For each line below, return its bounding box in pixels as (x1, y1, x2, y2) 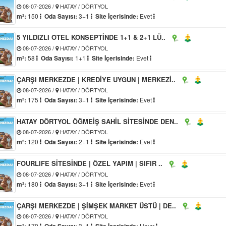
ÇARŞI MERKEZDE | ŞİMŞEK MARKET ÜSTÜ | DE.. (17, 200, 177, 210)
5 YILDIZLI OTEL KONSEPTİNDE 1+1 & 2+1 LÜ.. (17, 32, 166, 42)
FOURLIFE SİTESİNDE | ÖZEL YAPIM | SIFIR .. (17, 158, 163, 168)
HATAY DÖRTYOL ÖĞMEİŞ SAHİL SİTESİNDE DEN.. (17, 116, 179, 126)
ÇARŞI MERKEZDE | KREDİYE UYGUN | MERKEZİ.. (17, 74, 176, 84)
